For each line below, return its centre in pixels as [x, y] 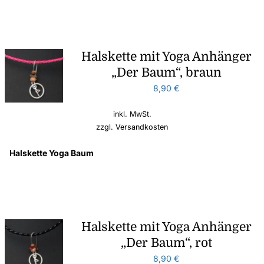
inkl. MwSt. [132, 114]
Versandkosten [142, 127]
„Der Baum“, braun [166, 72]
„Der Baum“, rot [166, 242]
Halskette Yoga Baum [52, 153]
